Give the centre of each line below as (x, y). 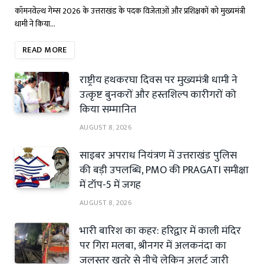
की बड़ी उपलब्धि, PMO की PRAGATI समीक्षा (164, 170)
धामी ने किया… (35, 24)
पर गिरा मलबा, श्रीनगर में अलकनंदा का (153, 245)
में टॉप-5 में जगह (110, 185)
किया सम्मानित (108, 109)
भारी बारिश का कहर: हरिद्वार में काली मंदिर (160, 231)
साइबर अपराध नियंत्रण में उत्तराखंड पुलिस (158, 155)
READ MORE (45, 49)
